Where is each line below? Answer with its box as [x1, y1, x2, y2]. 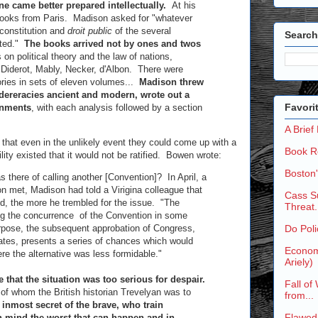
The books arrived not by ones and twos [24, 38, 201, 49]
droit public [67, 26, 112, 36]
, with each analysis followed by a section [31, 102, 202, 113]
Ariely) [285, 256, 313, 268]
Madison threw [139, 77, 204, 87]
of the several [112, 26, 171, 36]
